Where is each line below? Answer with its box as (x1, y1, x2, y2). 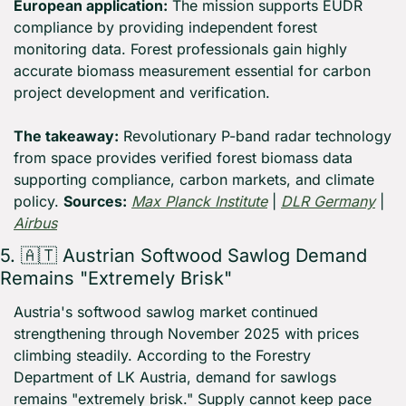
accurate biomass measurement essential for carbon (14, 62, 371, 81)
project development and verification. (14, 83, 270, 102)
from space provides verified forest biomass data (14, 149, 353, 168)
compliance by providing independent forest (14, 18, 317, 37)
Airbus (14, 214, 57, 233)
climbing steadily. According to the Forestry (14, 346, 311, 365)
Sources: (63, 192, 127, 211)
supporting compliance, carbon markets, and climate (14, 170, 374, 189)
